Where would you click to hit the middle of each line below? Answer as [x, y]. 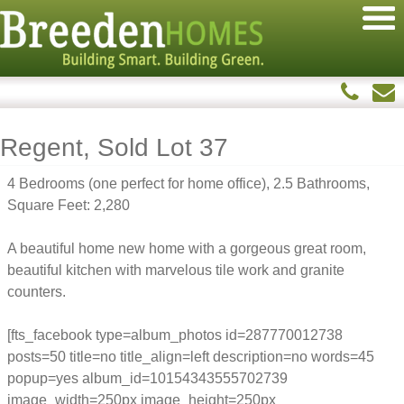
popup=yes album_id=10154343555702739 [147, 378]
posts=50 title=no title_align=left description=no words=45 [191, 357]
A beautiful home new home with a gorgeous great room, [187, 248]
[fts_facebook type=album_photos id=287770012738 [175, 335]
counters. [37, 292]
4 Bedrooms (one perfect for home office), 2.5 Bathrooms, [188, 184]
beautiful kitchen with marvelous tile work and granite [176, 270]
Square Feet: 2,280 [69, 205]
